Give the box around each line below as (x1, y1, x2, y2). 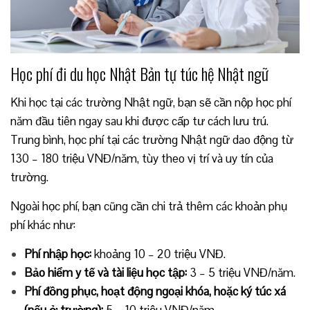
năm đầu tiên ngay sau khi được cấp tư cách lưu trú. (10, 113, 268, 129)
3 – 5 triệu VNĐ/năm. (187, 264, 295, 280)
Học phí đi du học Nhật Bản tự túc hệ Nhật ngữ (10, 60, 268, 86)
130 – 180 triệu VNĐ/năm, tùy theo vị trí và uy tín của (10, 150, 273, 166)
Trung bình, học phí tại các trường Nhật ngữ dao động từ (10, 131, 293, 147)
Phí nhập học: (24, 246, 91, 262)
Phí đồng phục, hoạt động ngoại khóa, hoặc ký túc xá (24, 283, 286, 299)
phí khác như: (10, 217, 75, 232)
